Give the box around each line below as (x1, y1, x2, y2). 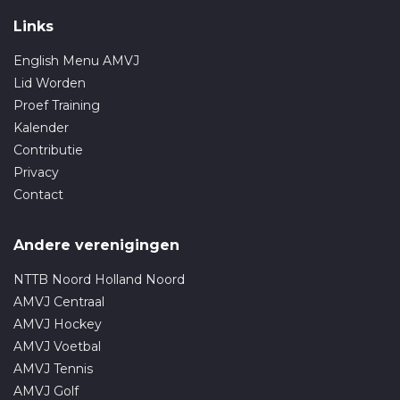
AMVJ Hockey (13, 316, 102, 333)
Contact (13, 187, 63, 204)
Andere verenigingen (13, 237, 179, 254)
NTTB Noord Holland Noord (13, 271, 185, 288)
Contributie (13, 142, 83, 159)
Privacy (13, 164, 59, 181)
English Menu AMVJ (13, 53, 139, 70)
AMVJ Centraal (13, 294, 104, 311)
